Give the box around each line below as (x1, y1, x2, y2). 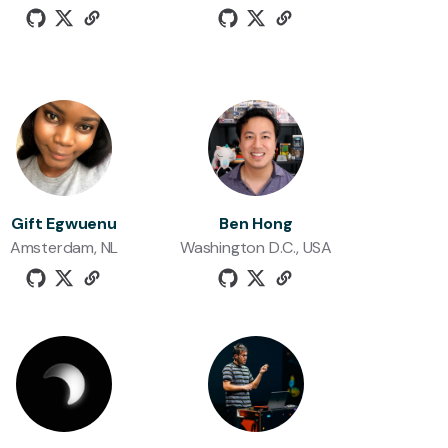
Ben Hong (219, 213, 293, 234)
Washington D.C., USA (180, 237, 332, 258)
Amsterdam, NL (9, 237, 119, 258)
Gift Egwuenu (11, 213, 117, 234)
